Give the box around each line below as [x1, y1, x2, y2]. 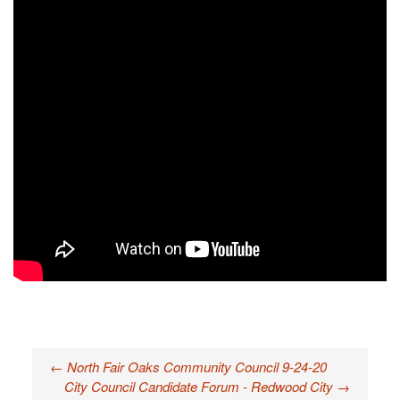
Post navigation [13, 368, 210, 398]
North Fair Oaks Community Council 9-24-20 [62, 357, 327, 376]
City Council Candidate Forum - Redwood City [64, 377, 337, 396]
